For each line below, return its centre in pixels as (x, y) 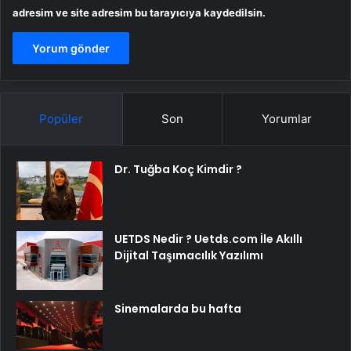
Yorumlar (286, 118)
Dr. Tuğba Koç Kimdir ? (178, 169)
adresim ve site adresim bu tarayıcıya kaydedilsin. (139, 12)
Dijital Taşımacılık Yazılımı (189, 255)
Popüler (62, 118)
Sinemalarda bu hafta (178, 308)
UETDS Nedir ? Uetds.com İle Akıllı (208, 239)
